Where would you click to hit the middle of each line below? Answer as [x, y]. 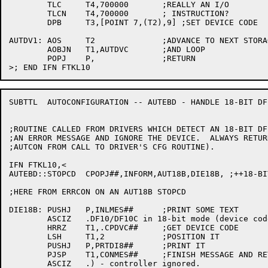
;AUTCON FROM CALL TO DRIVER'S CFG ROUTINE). [112, 147]
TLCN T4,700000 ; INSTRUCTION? [28, 13]
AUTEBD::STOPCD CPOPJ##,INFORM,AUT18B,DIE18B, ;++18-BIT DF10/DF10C [42, 174]
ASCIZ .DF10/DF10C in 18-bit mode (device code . [28, 219]
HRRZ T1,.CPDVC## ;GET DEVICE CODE [28, 228]
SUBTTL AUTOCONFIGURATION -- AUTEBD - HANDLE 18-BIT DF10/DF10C [23, 102]
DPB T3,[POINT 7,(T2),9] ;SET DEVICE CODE [28, 22]
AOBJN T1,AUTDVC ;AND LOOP [28, 49]
